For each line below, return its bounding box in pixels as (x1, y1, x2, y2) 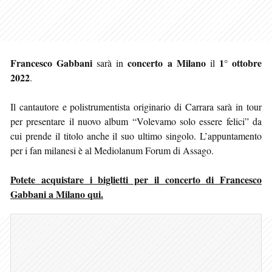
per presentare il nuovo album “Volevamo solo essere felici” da (10, 114, 262, 127)
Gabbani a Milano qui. (10, 186, 103, 201)
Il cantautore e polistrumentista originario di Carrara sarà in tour (10, 100, 262, 113)
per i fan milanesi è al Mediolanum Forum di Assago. (10, 143, 214, 157)
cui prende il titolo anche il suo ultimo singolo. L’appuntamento (10, 129, 262, 142)
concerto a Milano (127, 55, 206, 70)
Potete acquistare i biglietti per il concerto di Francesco (10, 172, 262, 186)
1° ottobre (219, 55, 262, 70)
